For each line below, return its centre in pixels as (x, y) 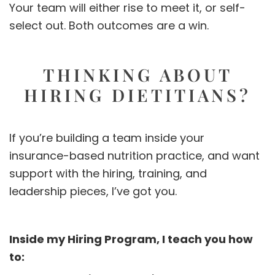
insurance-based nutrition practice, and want (134, 156)
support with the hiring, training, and (108, 174)
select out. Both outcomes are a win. (109, 26)
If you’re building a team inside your (107, 138)
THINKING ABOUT (137, 75)
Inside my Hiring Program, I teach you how (131, 239)
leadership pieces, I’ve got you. (93, 192)
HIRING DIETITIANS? (137, 95)
